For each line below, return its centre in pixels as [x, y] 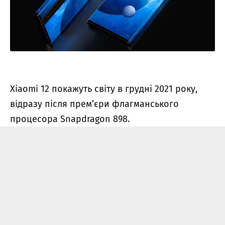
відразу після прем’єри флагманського [94, 104]
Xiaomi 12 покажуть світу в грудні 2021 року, [104, 89]
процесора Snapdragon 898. [70, 119]
